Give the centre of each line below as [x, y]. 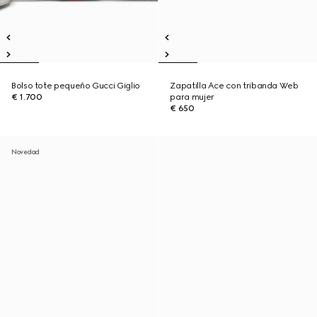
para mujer [192, 97]
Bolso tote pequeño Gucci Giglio [76, 86]
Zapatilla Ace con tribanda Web [234, 86]
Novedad [26, 152]
